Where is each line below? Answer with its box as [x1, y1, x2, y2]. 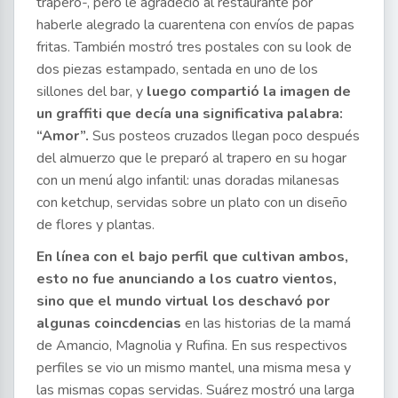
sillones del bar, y [36, 81, 143, 101]
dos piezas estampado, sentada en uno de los [36, 59, 318, 79]
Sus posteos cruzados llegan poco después [92, 125, 360, 146]
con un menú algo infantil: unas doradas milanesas [36, 170, 339, 190]
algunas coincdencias [36, 313, 185, 333]
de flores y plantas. [36, 214, 155, 235]
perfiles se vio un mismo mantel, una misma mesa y [36, 357, 351, 378]
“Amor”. [36, 125, 92, 146]
